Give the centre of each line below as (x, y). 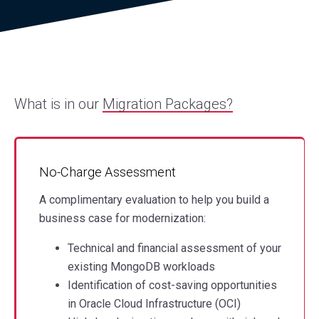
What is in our (58, 104)
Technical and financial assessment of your (174, 248)
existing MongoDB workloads (141, 266)
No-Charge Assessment (108, 172)
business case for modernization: (122, 218)
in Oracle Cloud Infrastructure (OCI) (154, 303)
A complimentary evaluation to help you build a (154, 199)
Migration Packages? (168, 104)
